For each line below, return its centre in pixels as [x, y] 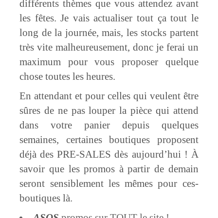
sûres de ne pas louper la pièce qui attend [109, 110]
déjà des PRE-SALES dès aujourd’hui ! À [109, 154]
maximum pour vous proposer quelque [109, 62]
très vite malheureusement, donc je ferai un [109, 47]
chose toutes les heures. [68, 76]
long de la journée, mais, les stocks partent [109, 33]
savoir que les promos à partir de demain [109, 169]
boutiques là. [46, 198]
